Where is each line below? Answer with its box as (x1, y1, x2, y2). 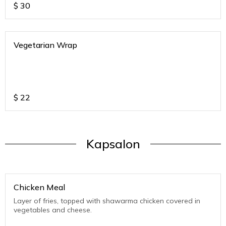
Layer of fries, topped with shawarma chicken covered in (14, 196, 200, 206)
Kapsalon (86, 136, 140, 152)
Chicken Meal (14, 182, 65, 193)
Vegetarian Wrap (14, 40, 77, 50)
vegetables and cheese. (14, 205, 92, 215)
